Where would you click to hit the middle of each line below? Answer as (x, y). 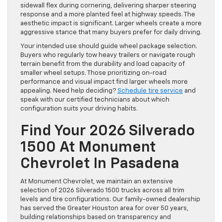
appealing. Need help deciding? (69, 91)
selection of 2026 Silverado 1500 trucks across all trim (102, 191)
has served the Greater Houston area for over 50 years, (104, 209)
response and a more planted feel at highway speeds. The (108, 15)
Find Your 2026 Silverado (108, 132)
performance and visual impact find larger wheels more (104, 82)
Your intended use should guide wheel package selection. (109, 47)
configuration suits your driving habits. (79, 109)
